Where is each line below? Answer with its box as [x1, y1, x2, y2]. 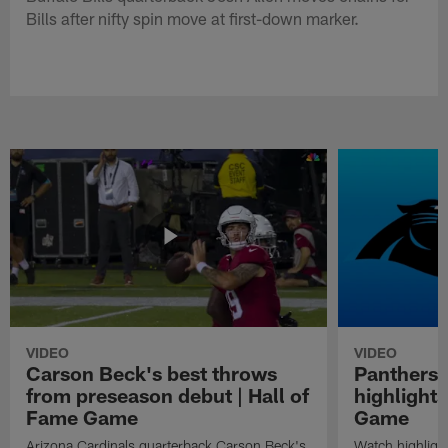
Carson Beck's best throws [26, 360, 278, 385]
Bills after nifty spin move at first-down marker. [26, 7, 360, 28]
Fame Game [26, 404, 139, 429]
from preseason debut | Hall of [26, 382, 310, 407]
